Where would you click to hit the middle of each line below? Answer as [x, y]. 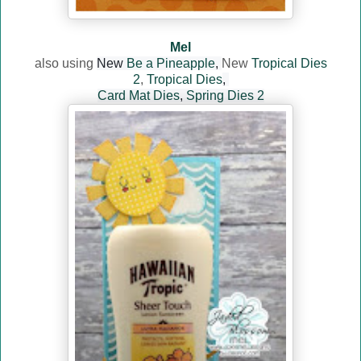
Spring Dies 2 [225, 96]
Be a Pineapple [170, 64]
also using [65, 64]
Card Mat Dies [138, 96]
